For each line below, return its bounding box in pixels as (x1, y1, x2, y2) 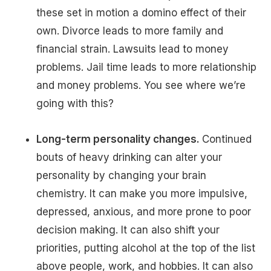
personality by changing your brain (36, 169, 206, 181)
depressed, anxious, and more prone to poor (36, 205, 251, 218)
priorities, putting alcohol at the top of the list (36, 241, 255, 254)
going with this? (36, 97, 123, 109)
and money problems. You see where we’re (36, 79, 246, 91)
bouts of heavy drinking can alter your (36, 151, 222, 163)
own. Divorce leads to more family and (36, 24, 223, 37)
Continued (202, 132, 252, 145)
